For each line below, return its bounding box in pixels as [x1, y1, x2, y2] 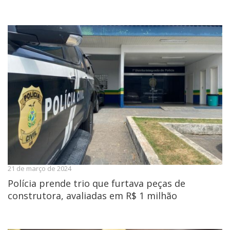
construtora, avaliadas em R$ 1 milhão [8, 189, 177, 202]
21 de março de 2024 [8, 163, 71, 173]
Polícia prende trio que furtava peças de [8, 177, 185, 189]
